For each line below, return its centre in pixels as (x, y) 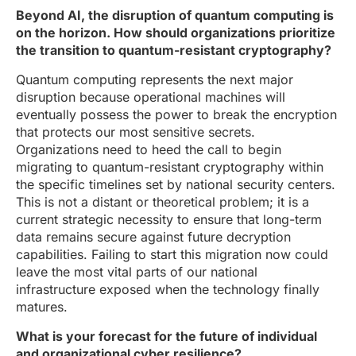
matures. (42, 307)
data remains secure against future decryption (153, 237)
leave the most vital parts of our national (137, 272)
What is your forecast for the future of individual (166, 336)
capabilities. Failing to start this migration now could (172, 254)
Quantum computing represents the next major (155, 79)
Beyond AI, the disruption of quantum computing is (175, 15)
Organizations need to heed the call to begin (149, 149)
